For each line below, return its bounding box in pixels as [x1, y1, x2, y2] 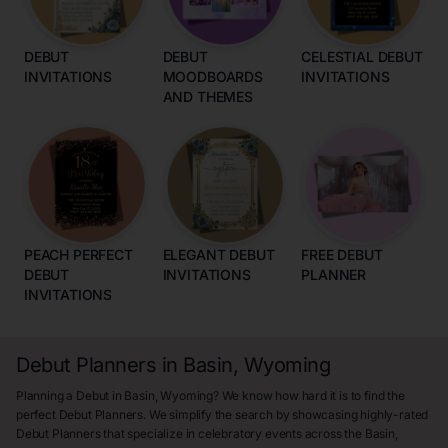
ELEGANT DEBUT [162, 246, 275, 264]
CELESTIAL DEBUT [301, 47, 423, 65]
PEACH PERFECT [24, 246, 133, 264]
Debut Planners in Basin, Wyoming [16, 353, 330, 378]
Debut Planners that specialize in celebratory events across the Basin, [16, 426, 398, 442]
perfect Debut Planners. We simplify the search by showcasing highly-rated [16, 407, 429, 423]
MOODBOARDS [162, 67, 263, 85]
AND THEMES [162, 87, 253, 105]
